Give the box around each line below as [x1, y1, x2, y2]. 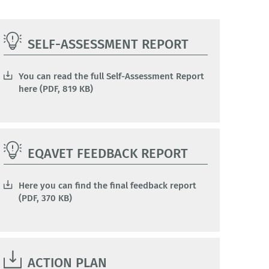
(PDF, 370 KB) [19, 193, 72, 204]
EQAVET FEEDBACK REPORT [28, 145, 188, 162]
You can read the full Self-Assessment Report [19, 71, 204, 82]
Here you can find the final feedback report [19, 180, 196, 192]
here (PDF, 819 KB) [19, 83, 93, 95]
